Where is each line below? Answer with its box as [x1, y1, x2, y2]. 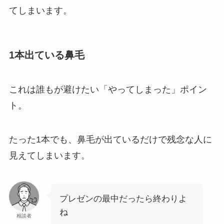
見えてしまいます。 [8, 150, 90, 160]
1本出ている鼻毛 [8, 49, 84, 60]
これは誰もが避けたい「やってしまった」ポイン [8, 84, 207, 95]
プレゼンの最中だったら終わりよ [59, 193, 187, 203]
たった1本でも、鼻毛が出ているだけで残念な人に [8, 134, 212, 144]
